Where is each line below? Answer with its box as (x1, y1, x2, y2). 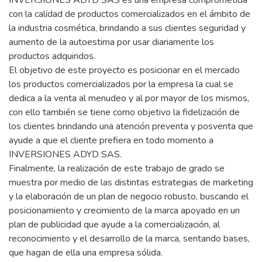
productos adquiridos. (9, 49, 95, 63)
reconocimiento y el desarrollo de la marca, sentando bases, (9, 232, 250, 245)
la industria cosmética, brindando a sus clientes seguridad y (9, 21, 246, 35)
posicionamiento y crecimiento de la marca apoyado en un (9, 204, 240, 217)
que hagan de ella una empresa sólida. (9, 246, 163, 259)
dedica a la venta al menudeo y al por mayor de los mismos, (9, 91, 249, 105)
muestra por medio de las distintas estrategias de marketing (9, 175, 253, 189)
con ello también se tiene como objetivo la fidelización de (9, 105, 240, 119)
